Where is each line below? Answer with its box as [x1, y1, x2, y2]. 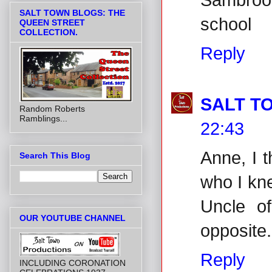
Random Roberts [19, 103, 85, 114]
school [200, 14, 251, 34]
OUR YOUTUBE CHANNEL [19, 212, 126, 223]
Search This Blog [19, 151, 90, 161]
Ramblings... [19, 113, 67, 123]
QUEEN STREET [19, 17, 85, 27]
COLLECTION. [19, 27, 78, 37]
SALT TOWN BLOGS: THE [19, 7, 125, 18]
